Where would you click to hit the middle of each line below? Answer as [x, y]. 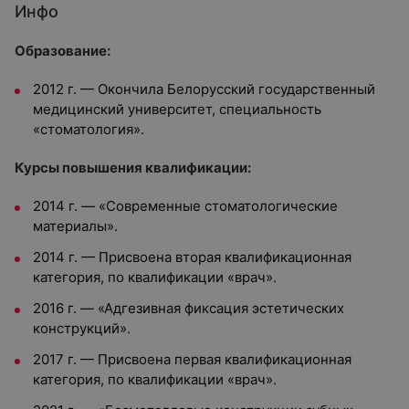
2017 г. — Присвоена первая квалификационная [192, 359]
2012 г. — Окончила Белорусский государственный [204, 89]
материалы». [75, 226]
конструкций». [82, 328]
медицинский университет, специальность [177, 109]
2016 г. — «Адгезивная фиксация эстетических [189, 308]
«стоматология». [89, 129]
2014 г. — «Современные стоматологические [185, 206]
